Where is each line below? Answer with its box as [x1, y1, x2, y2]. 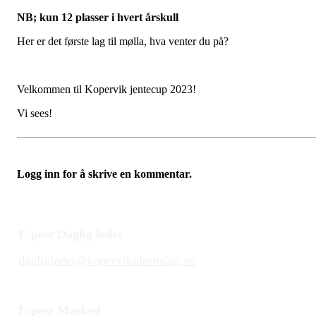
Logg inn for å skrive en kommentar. [17, 168, 192, 181]
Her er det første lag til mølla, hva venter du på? [17, 35, 229, 48]
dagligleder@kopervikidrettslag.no [18, 253, 196, 268]
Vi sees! [17, 107, 55, 120]
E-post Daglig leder [18, 227, 123, 242]
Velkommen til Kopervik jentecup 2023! [17, 83, 196, 96]
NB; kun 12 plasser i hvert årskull [17, 11, 178, 24]
